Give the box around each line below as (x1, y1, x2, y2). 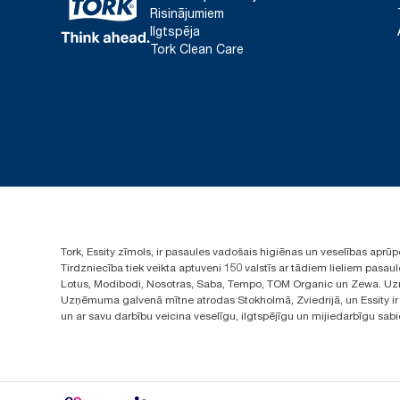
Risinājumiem (150, 5, 224, 21)
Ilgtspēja (150, 23, 200, 38)
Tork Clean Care (150, 41, 244, 56)
